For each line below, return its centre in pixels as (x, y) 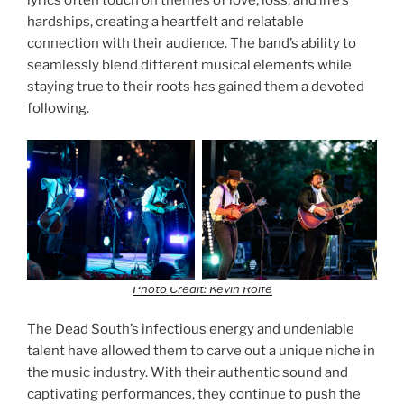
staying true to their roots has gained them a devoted (196, 87)
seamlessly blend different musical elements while (189, 65)
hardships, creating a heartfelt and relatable (165, 22)
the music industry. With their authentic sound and (188, 373)
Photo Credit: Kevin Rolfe (202, 288)
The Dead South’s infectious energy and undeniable (191, 330)
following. (58, 109)
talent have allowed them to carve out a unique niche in (201, 351)
